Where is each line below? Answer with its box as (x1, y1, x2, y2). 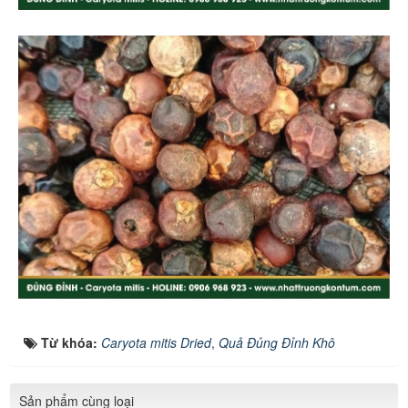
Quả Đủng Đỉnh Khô (219, 332, 335, 352)
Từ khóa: (41, 332, 101, 352)
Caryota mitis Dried (101, 332, 211, 352)
